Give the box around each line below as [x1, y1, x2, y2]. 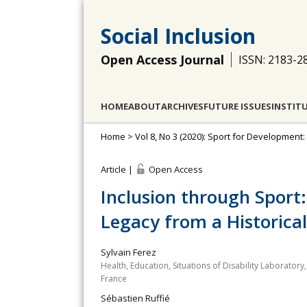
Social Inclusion [101, 22, 256, 50]
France [101, 273, 127, 284]
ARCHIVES [161, 100, 204, 112]
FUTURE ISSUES [204, 100, 271, 112]
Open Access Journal [101, 51, 224, 68]
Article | [101, 163, 135, 175]
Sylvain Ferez [101, 246, 156, 258]
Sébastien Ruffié [101, 292, 170, 304]
